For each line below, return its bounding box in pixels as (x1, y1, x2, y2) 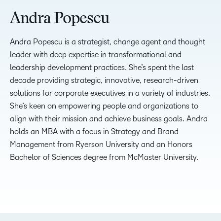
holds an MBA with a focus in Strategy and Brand (10, 127, 179, 136)
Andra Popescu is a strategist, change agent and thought (10, 37, 205, 46)
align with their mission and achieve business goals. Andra (10, 114, 208, 123)
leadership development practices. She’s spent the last (10, 63, 194, 72)
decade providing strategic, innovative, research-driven (10, 76, 198, 84)
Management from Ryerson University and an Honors (10, 140, 192, 148)
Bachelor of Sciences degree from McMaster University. (10, 153, 198, 161)
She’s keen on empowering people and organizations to (10, 102, 198, 110)
